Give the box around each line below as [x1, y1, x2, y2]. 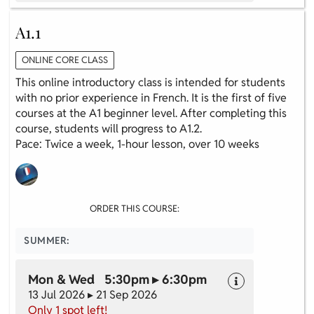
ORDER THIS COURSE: [90, 202, 179, 214]
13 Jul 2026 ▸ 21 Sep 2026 [28, 287, 157, 302]
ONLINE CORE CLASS [22, 53, 108, 66]
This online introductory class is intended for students [15, 74, 285, 90]
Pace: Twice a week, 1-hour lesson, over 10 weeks [15, 136, 259, 151]
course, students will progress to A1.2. [15, 121, 202, 136]
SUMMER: [24, 233, 70, 247]
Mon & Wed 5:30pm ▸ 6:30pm [28, 271, 207, 287]
